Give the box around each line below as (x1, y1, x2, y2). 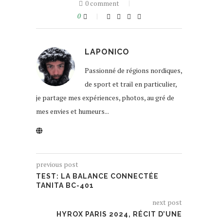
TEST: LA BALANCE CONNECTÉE (36, 172, 159, 181)
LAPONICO (85, 47, 129, 57)
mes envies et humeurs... (36, 107, 109, 116)
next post (152, 198, 182, 207)
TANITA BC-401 (36, 182, 94, 190)
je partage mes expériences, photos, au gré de (36, 93, 174, 103)
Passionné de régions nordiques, (85, 66, 182, 75)
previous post (36, 160, 78, 169)
